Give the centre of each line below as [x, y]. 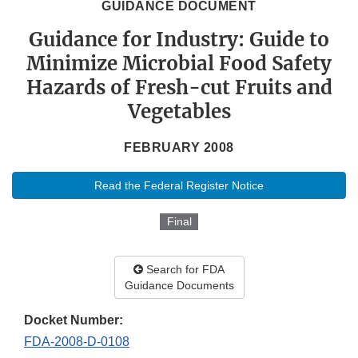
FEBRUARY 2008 [179, 148]
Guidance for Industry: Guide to [179, 40]
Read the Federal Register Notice [179, 186]
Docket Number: [74, 320]
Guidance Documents [179, 286]
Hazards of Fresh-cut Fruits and [179, 88]
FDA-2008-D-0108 [77, 342]
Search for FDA [184, 270]
